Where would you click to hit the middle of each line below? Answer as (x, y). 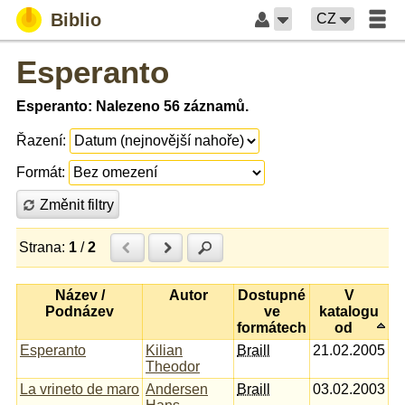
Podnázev (80, 311)
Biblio (76, 20)
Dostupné (272, 295)
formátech (272, 327)
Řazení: (41, 140)
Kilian (164, 350)
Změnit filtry (77, 204)
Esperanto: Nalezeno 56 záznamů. (132, 106)
